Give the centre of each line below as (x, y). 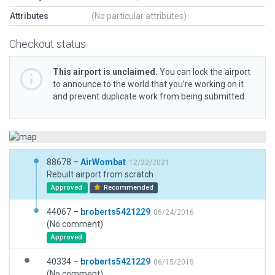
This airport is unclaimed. (105, 72)
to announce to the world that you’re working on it (148, 84)
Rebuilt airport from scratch (100, 174)
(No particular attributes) (139, 16)
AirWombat (103, 162)
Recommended (128, 188)
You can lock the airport (204, 72)
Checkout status (48, 44)
